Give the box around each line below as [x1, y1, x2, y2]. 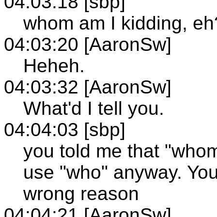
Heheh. [23, 55, 85, 76]
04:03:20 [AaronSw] [4, 33, 171, 55]
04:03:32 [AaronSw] [4, 76, 171, 97]
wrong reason [23, 183, 139, 204]
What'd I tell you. [23, 97, 164, 119]
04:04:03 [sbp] [4, 119, 125, 140]
